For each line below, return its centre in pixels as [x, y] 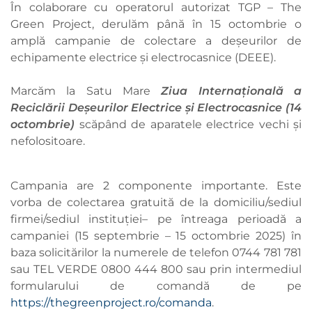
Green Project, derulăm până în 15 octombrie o [156, 24]
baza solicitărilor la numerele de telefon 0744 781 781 [156, 253]
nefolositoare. [49, 141]
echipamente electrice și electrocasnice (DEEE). [143, 58]
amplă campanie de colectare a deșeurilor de [156, 41]
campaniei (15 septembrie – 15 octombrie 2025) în [156, 236]
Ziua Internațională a [232, 91]
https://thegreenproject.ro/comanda [111, 303]
